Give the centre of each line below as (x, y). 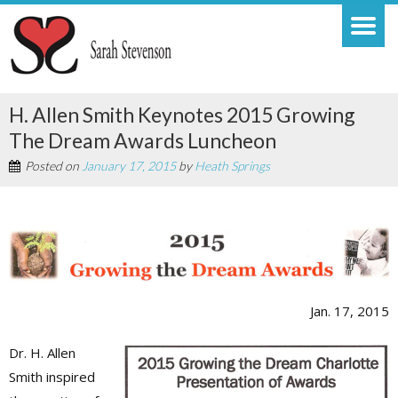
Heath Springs (232, 166)
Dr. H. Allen (42, 353)
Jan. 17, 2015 (350, 311)
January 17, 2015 (129, 166)
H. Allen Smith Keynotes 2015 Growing (182, 115)
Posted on (53, 166)
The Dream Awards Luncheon (143, 140)
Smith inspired (52, 377)
